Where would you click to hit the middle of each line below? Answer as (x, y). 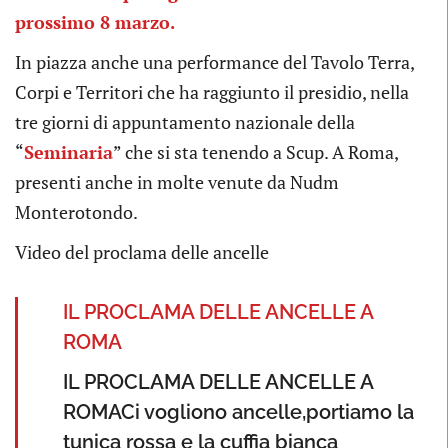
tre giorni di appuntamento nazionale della (185, 122)
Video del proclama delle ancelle (142, 252)
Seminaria (68, 152)
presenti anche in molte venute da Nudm (177, 182)
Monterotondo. (76, 212)
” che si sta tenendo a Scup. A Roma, (255, 152)
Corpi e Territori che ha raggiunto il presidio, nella (212, 92)
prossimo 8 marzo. (95, 22)
